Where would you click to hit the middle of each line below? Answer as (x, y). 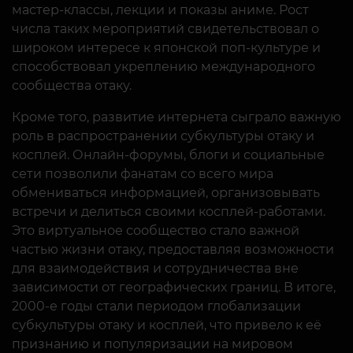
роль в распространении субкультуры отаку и (163, 136)
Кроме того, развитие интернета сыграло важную (176, 117)
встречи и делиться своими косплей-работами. (169, 211)
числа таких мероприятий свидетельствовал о (165, 28)
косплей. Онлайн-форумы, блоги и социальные (168, 154)
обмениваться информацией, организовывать (166, 192)
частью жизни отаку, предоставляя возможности (173, 249)
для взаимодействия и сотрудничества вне (155, 268)
